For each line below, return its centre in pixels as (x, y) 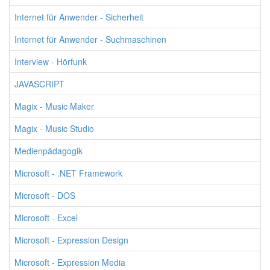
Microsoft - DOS (45, 195)
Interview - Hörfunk (51, 61)
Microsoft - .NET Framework (68, 173)
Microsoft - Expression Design (71, 240)
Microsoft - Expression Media (70, 262)
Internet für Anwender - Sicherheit (79, 17)
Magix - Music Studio (54, 128)
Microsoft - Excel (46, 218)
